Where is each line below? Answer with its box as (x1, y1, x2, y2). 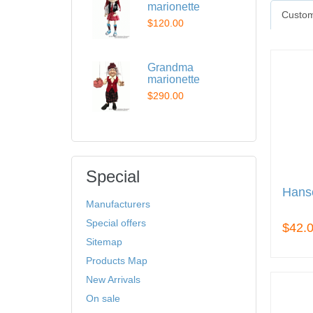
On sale (86, 293, 120, 304)
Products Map (86, 255, 147, 266)
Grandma (147, 61, 194, 73)
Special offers (86, 217, 146, 228)
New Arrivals (86, 274, 140, 285)
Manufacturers (86, 198, 150, 210)
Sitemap (86, 236, 122, 247)
